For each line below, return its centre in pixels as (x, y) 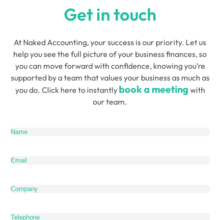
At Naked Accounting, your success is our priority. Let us (110, 42)
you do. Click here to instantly (67, 90)
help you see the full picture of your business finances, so (110, 54)
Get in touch (110, 14)
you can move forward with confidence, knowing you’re (110, 66)
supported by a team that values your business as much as (110, 78)
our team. (110, 102)
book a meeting (153, 89)
